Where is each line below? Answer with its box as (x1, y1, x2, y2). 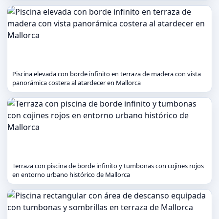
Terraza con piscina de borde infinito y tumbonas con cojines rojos (12, 161, 204, 170)
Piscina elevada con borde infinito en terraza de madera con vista (12, 69, 201, 78)
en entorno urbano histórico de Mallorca (12, 170, 130, 179)
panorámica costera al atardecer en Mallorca (12, 78, 141, 87)
